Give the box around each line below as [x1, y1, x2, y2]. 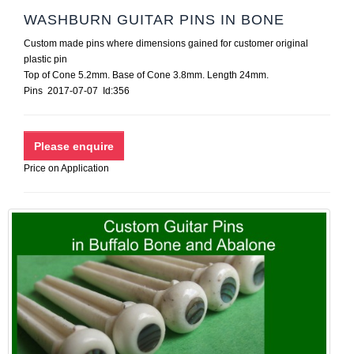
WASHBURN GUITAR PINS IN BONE [24, 12, 284, 28]
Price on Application [24, 163, 109, 174]
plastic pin [24, 54, 67, 65]
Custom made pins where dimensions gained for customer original [24, 38, 308, 49]
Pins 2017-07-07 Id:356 [24, 85, 139, 96]
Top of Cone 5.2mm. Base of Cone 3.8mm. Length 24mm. [24, 70, 269, 81]
